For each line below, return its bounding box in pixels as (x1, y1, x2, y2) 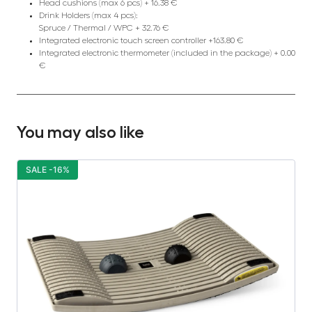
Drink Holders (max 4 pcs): (39, 11, 138, 20)
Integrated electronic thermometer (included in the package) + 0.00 (39, 49, 295, 58)
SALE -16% (26, 164, 70, 175)
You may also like (17, 124, 144, 141)
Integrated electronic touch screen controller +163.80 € (39, 36, 244, 45)
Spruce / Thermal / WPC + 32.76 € (39, 24, 169, 33)
